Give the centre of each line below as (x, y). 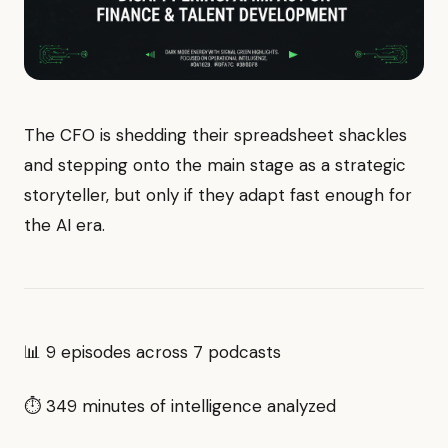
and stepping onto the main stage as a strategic (215, 165)
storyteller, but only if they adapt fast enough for (218, 195)
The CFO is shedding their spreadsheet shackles (215, 135)
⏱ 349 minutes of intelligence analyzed (180, 406)
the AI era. (64, 225)
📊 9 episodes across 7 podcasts (152, 352)
